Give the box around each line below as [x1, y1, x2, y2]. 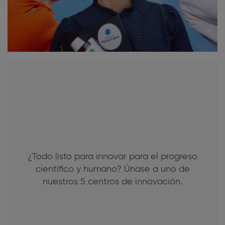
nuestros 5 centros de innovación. [43, 177, 182, 186]
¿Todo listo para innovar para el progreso [28, 152, 197, 161]
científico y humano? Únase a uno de [35, 164, 190, 174]
